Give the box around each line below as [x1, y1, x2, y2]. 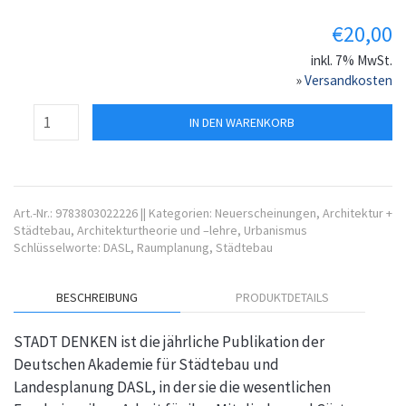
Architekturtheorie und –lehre [77, 221, 237, 238]
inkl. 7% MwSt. [311, 51, 392, 69]
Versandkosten [304, 71, 392, 89]
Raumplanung [137, 238, 209, 256]
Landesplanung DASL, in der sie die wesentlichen [14, 376, 331, 397]
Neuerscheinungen [215, 204, 316, 221]
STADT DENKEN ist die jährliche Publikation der [14, 331, 324, 352]
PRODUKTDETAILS [235, 288, 329, 305]
